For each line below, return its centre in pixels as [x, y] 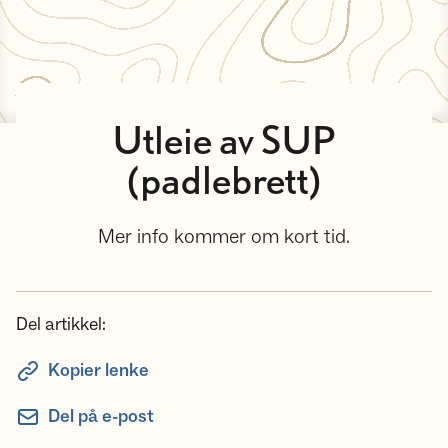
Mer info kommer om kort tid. [223, 237]
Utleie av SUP [223, 143]
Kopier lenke [98, 370]
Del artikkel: [61, 324]
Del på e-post [101, 416]
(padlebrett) [223, 183]
